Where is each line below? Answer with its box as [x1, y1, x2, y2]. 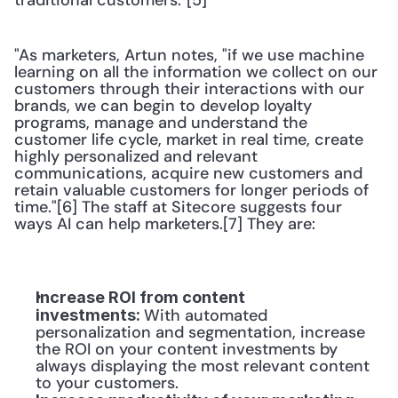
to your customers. [36, 372, 179, 394]
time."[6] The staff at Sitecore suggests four [14, 196, 342, 218]
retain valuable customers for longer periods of [14, 179, 369, 201]
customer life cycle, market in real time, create [14, 129, 363, 150]
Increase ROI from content [36, 288, 245, 306]
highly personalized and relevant [14, 146, 258, 167]
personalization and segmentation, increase [36, 322, 365, 343]
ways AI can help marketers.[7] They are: [14, 213, 315, 235]
